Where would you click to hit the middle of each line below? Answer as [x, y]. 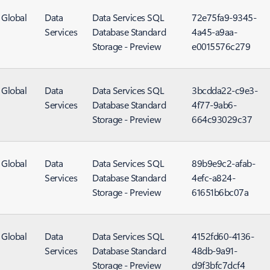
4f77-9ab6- [214, 105]
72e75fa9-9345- [224, 17]
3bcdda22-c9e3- [225, 90]
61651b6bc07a [220, 192]
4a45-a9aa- [215, 32]
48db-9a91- [215, 250]
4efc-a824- [214, 177]
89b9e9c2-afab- [224, 163]
